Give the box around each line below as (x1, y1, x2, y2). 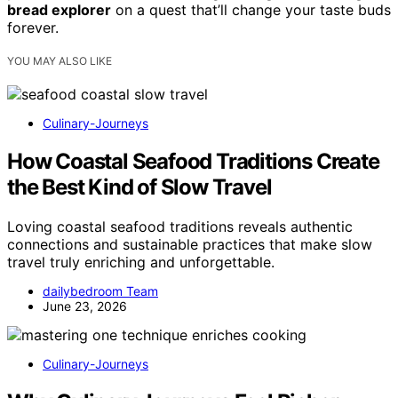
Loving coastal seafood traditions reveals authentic (7, 218, 353, 236)
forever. (7, 19, 59, 37)
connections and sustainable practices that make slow (7, 235, 372, 254)
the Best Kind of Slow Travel (7, 174, 272, 201)
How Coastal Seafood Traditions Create (7, 148, 379, 175)
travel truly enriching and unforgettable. (7, 253, 275, 272)
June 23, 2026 (43, 298, 127, 314)
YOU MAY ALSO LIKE (7, 54, 112, 68)
